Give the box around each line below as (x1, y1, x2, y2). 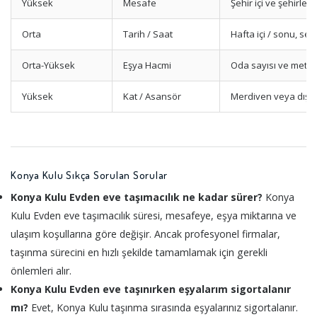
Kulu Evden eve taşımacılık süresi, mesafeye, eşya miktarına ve (11, 208, 296, 222)
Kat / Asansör (123, 90, 181, 103)
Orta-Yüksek (22, 59, 75, 72)
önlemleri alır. (11, 263, 71, 277)
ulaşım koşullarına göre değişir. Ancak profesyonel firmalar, (11, 226, 280, 241)
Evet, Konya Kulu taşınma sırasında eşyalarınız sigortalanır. (28, 300, 298, 314)
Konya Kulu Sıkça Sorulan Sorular (11, 168, 168, 182)
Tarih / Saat (123, 28, 173, 41)
